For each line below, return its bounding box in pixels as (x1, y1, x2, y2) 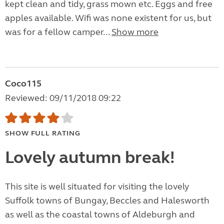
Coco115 (5, 78, 41, 89)
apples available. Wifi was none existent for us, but (5, 12, 211, 24)
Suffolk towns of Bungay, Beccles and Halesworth (5, 195, 209, 206)
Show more (111, 26, 158, 38)
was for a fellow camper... (5, 26, 111, 38)
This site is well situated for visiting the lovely (5, 181, 189, 192)
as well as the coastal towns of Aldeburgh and (5, 209, 195, 220)
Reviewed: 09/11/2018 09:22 (5, 92, 121, 104)
